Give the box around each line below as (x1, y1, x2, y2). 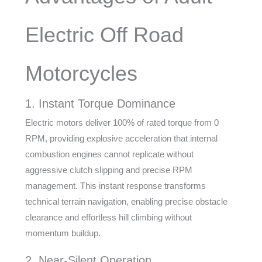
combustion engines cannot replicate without (25, 149, 194, 159)
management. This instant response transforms (25, 181, 206, 191)
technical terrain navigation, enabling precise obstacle (25, 196, 227, 206)
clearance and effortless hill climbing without (25, 212, 192, 222)
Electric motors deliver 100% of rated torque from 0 (25, 118, 219, 127)
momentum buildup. (25, 228, 101, 238)
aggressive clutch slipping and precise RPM (25, 165, 192, 175)
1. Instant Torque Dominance (25, 97, 175, 110)
